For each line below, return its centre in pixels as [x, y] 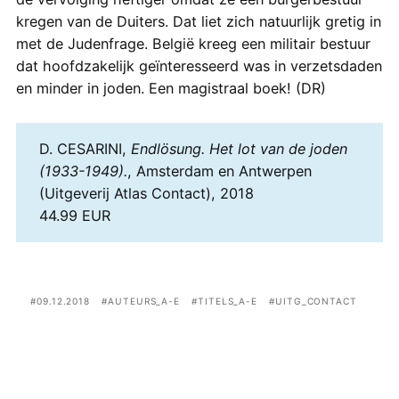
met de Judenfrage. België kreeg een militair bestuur [193, 43]
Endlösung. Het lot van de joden [239, 149]
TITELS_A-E [228, 301]
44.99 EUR [74, 216]
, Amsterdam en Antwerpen [219, 171]
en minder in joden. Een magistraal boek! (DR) [171, 88]
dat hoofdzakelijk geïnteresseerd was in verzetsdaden [199, 65]
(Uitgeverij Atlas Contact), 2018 [146, 194]
